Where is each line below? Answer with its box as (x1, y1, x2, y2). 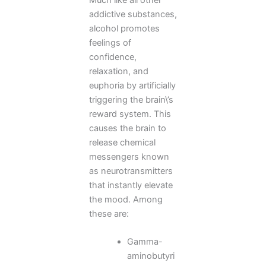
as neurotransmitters (89, 165, 173, 176)
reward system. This (89, 108, 171, 119)
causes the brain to (89, 122, 166, 134)
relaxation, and (89, 65, 148, 77)
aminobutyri (126, 250, 175, 261)
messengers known (89, 151, 169, 162)
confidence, (89, 51, 137, 62)
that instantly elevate (89, 179, 173, 191)
